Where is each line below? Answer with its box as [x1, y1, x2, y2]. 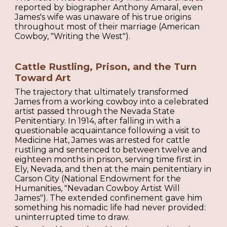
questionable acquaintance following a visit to [15, 125, 201, 135]
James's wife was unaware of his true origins [15, 12, 192, 22]
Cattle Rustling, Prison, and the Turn [15, 60, 197, 72]
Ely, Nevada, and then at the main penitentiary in [15, 164, 212, 174]
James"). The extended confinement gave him [15, 193, 203, 203]
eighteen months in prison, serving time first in [15, 154, 202, 164]
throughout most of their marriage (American [15, 21, 200, 31]
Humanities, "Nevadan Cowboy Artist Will [15, 183, 180, 193]
